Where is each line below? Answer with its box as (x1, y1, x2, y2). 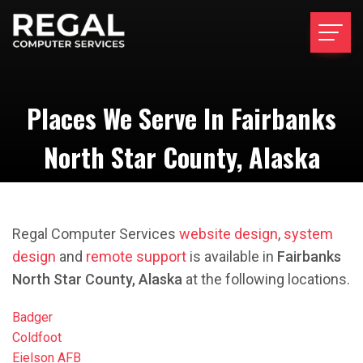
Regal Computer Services (12, 225, 179, 242)
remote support (86, 248, 186, 265)
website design (179, 225, 278, 242)
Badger (12, 310, 53, 325)
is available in (186, 248, 277, 265)
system (284, 225, 333, 242)
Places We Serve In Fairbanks (27, 99, 336, 137)
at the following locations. (182, 271, 350, 288)
